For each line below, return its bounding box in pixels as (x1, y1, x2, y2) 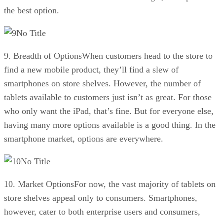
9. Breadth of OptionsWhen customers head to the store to (4, 50, 213, 61)
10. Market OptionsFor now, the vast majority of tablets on (4, 179, 216, 189)
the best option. (4, 5, 59, 15)
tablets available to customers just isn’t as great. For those (4, 92, 212, 102)
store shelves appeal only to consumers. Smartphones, (4, 192, 197, 203)
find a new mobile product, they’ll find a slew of (4, 64, 179, 74)
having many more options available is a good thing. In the (4, 119, 216, 130)
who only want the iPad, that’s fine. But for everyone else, (4, 106, 214, 116)
